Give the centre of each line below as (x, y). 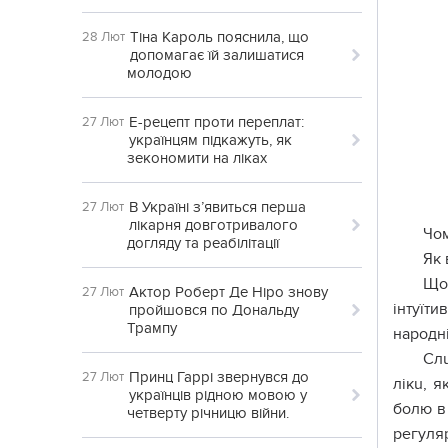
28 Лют (103, 37)
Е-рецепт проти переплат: (216, 122)
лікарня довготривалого (213, 225)
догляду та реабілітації (203, 243)
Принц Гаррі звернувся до (219, 377)
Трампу (152, 328)
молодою (159, 73)
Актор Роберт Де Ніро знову (228, 292)
